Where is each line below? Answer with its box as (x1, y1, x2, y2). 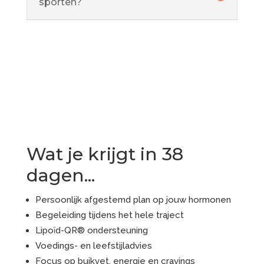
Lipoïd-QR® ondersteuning (35, 225, 148, 236)
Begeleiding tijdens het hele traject (35, 209, 184, 220)
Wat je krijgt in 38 (26, 143, 183, 165)
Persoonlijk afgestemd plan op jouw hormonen (35, 194, 231, 205)
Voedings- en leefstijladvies (35, 240, 152, 251)
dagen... (26, 164, 95, 186)
